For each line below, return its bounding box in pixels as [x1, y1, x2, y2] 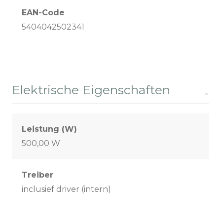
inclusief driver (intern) [22, 184, 111, 194]
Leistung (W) [22, 124, 77, 134]
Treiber [22, 170, 53, 180]
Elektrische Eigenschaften [12, 82, 170, 98]
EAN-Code [22, 8, 65, 18]
